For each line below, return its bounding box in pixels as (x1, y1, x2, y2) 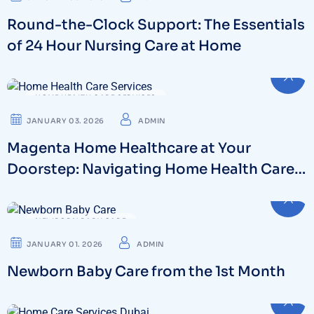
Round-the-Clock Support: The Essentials (7, 16, 305, 34)
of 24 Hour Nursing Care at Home (7, 37, 241, 55)
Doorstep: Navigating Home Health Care (7, 161, 294, 179)
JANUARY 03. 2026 (27, 116, 104, 126)
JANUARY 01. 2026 (27, 239, 103, 249)
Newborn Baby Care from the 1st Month (7, 262, 285, 280)
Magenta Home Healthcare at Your (7, 139, 251, 158)
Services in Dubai (7, 182, 129, 200)
